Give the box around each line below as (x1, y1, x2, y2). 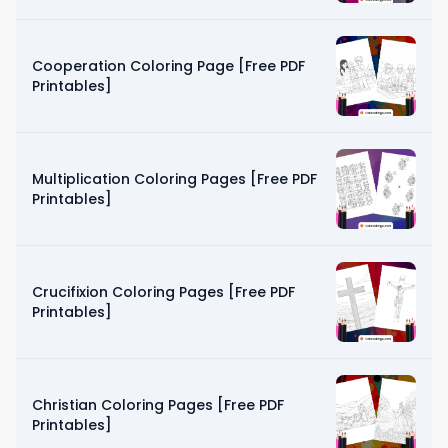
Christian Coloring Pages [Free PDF (32, 394, 284, 415)
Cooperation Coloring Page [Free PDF (32, 55, 305, 76)
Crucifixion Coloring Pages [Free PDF (32, 281, 295, 302)
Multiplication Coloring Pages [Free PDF (32, 168, 317, 189)
